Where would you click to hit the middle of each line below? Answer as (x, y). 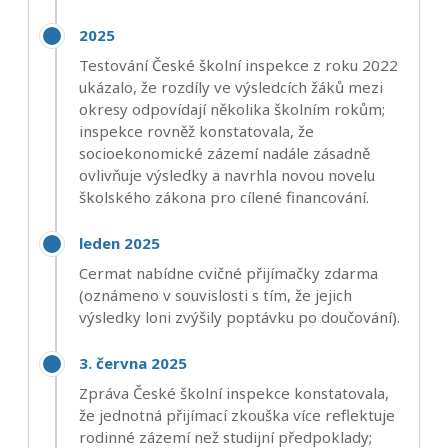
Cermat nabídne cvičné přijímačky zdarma (228, 272)
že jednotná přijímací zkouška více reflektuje (237, 414)
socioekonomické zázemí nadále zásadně (224, 152)
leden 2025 (119, 242)
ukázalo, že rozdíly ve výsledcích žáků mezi (231, 86)
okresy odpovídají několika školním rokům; (232, 108)
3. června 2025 (133, 362)
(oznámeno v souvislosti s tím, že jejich (215, 294)
